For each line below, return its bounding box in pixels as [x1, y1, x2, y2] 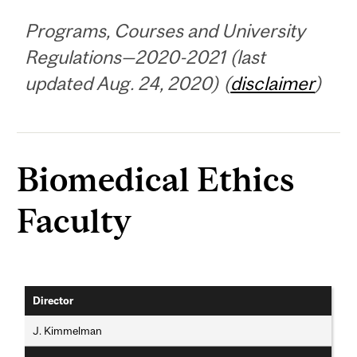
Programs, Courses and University [25, 19, 306, 41]
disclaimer [230, 72, 316, 94]
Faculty [17, 201, 131, 241]
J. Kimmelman [33, 324, 103, 338]
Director [33, 295, 74, 308]
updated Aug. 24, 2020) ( [25, 72, 231, 94]
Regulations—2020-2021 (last [25, 45, 266, 68]
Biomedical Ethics [17, 159, 296, 199]
